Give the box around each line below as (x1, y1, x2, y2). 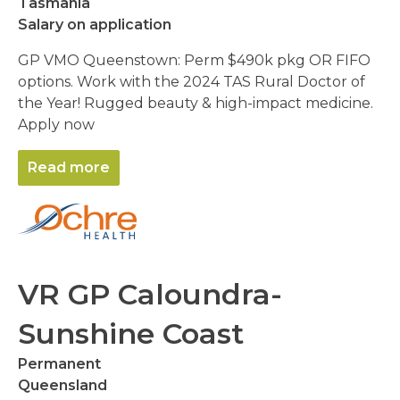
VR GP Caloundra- (18, 277, 282, 312)
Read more (28, 159, 110, 176)
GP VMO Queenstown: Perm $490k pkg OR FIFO (18, 52, 371, 69)
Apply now (18, 116, 95, 133)
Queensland (18, 377, 107, 394)
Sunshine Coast (18, 316, 244, 351)
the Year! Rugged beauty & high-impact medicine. (18, 95, 373, 112)
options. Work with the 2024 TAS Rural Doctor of (18, 73, 365, 90)
